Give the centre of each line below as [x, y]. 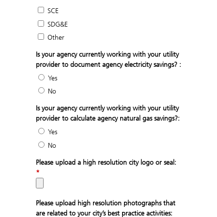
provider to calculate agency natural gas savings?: [108, 119]
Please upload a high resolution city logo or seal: [106, 162]
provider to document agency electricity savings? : [108, 65]
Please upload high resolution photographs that [106, 203]
